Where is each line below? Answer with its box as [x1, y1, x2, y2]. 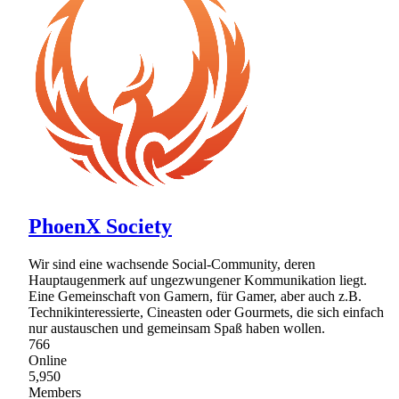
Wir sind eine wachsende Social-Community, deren [28, 256, 315, 272]
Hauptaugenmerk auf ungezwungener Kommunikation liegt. [28, 272, 367, 288]
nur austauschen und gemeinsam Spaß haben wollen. [28, 320, 325, 336]
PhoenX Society [28, 214, 172, 238]
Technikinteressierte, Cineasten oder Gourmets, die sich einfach [28, 304, 384, 320]
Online [28, 352, 67, 368]
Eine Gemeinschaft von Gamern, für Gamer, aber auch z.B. [28, 288, 362, 304]
